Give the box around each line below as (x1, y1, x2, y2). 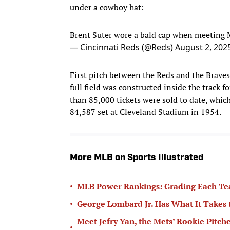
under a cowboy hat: (70, 1, 144, 13)
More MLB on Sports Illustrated (70, 152, 203, 163)
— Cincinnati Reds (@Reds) (70, 41, 175, 53)
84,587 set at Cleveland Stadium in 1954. (70, 106, 221, 118)
